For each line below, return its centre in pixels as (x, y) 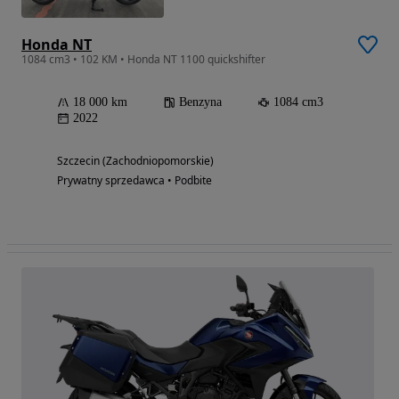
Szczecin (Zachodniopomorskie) (135, 160)
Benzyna (200, 102)
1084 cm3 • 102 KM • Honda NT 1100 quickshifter (143, 59)
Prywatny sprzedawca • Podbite (134, 180)
